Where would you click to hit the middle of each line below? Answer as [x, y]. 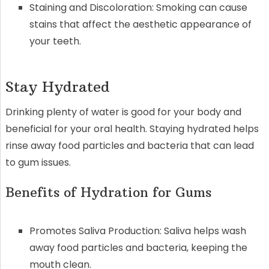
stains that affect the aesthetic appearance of [140, 25]
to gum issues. [38, 163]
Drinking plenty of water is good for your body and [123, 112]
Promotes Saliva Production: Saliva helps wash [138, 231]
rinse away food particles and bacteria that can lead [129, 146]
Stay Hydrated [57, 87]
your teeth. [55, 41]
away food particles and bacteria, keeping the [138, 248]
